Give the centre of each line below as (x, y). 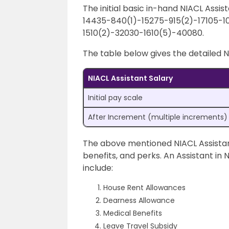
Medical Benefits (133, 213)
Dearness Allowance (139, 200)
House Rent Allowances (144, 188)
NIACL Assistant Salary (130, 78)
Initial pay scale (115, 98)
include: (98, 168)
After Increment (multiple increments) (158, 117)
